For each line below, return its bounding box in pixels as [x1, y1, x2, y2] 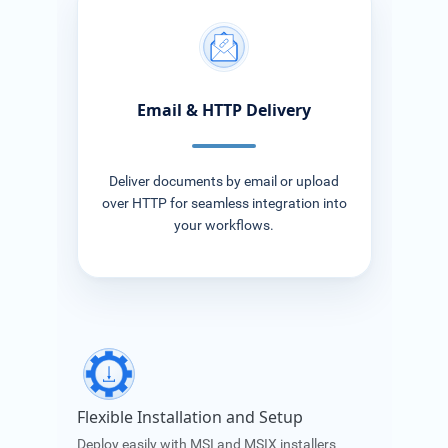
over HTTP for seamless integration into [101, 195, 347, 213]
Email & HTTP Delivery [137, 98, 311, 121]
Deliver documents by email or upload [109, 173, 339, 191]
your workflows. [174, 217, 274, 235]
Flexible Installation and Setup [76, 406, 303, 429]
